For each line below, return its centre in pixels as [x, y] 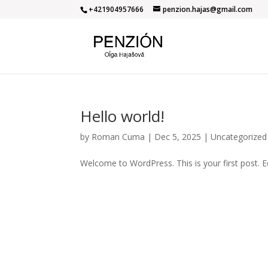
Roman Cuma [118, 137]
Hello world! [123, 116]
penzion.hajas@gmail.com [208, 9]
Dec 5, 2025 [178, 137]
